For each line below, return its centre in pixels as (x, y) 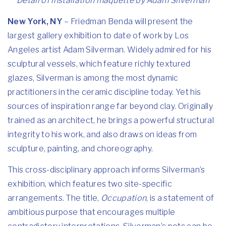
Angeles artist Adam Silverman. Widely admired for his (109, 50)
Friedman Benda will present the (132, 21)
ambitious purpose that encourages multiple (92, 212)
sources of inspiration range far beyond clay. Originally (110, 106)
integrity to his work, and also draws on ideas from (102, 134)
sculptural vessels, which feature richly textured (99, 64)
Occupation (124, 198)
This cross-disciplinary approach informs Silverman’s (106, 170)
